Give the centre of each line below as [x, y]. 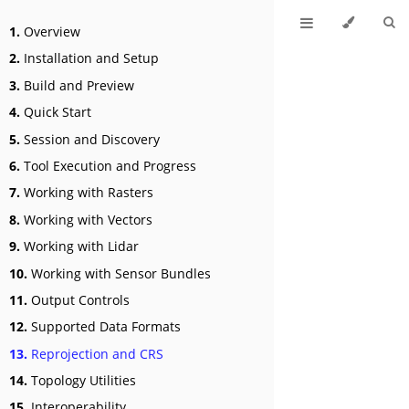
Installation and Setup [89, 58]
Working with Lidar [79, 246]
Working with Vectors [86, 219]
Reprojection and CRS [95, 353]
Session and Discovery [90, 139]
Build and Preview [77, 85]
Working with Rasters [87, 193]
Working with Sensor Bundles [119, 273]
